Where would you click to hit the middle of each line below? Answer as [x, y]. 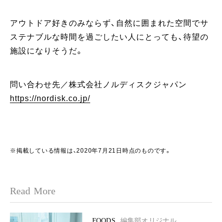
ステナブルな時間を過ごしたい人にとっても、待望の [109, 37]
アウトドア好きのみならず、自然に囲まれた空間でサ [109, 23]
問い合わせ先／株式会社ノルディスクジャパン [98, 84]
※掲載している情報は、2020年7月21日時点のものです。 [91, 151]
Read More [33, 191]
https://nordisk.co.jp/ [50, 98]
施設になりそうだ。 [47, 51]
